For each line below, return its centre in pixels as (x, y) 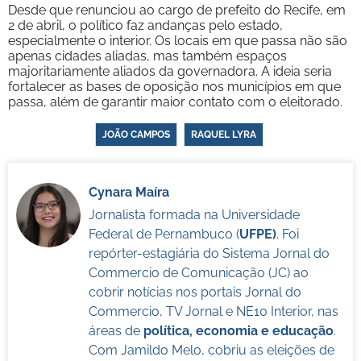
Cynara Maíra (129, 192)
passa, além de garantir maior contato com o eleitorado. (175, 102)
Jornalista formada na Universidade (194, 214)
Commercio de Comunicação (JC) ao (198, 272)
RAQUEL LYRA (223, 134)
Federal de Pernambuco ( (164, 234)
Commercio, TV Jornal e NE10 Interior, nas (213, 311)
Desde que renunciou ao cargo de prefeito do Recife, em (177, 10)
